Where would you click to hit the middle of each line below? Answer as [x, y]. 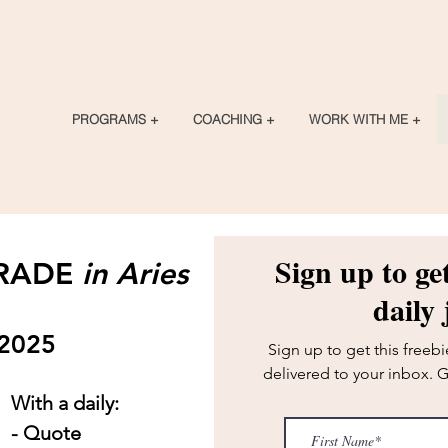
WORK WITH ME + [364, 119]
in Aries [135, 274]
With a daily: [65, 403]
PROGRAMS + [115, 119]
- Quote [46, 433]
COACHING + [233, 119]
